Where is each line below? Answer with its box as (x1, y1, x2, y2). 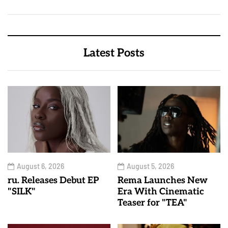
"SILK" (8, 186, 36, 197)
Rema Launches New (118, 175, 208, 186)
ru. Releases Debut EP (8, 175, 99, 186)
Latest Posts (83, 46, 145, 60)
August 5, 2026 (127, 162, 174, 171)
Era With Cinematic (118, 186, 204, 197)
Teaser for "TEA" (118, 197, 187, 209)
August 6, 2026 (17, 162, 64, 171)
